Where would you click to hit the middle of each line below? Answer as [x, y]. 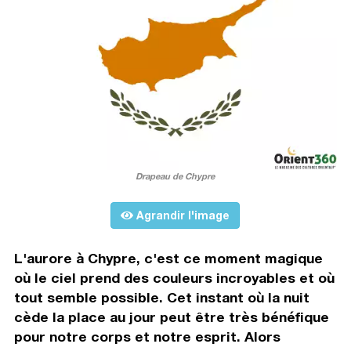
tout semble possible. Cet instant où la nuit [161, 298]
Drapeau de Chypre [175, 176]
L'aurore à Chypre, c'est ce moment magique [168, 259]
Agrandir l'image [182, 215]
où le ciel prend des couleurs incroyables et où [174, 278]
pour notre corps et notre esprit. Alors [147, 337]
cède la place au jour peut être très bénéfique [171, 317]
